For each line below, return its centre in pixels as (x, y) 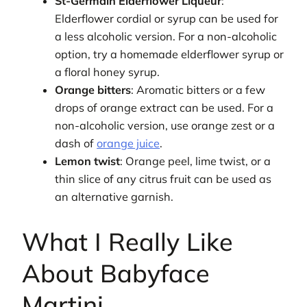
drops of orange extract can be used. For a (164, 108)
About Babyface (116, 273)
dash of (76, 144)
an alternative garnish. (114, 197)
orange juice (128, 144)
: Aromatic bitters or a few (198, 90)
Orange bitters (93, 90)
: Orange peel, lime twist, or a (196, 161)
